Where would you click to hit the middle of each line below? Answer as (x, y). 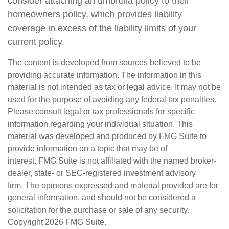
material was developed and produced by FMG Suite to (107, 136)
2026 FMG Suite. (76, 222)
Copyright (26, 222)
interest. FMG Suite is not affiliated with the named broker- (112, 161)
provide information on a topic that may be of (87, 148)
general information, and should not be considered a (102, 198)
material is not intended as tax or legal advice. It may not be (114, 87)
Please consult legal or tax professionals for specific (101, 112)
